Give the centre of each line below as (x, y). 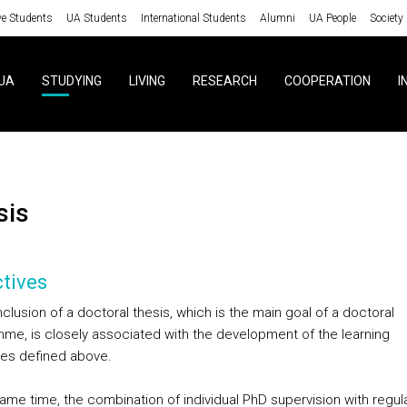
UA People (332, 18)
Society (386, 18)
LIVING (147, 81)
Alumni (277, 18)
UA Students (96, 18)
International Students (193, 18)
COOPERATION (327, 81)
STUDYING (71, 81)
